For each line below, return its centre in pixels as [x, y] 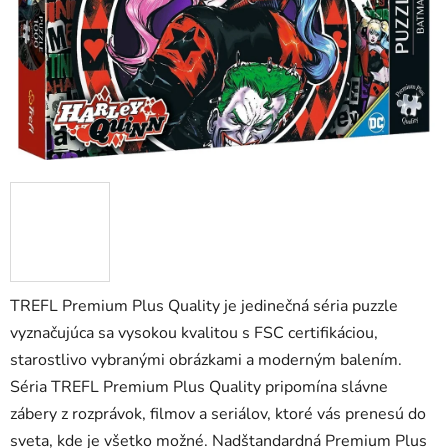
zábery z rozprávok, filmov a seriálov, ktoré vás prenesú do [218, 414]
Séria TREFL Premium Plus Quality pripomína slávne [199, 387]
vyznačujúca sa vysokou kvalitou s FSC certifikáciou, [194, 333]
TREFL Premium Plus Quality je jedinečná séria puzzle [204, 306]
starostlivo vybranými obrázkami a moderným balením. [206, 360]
